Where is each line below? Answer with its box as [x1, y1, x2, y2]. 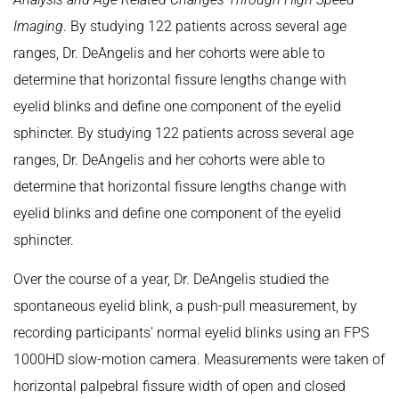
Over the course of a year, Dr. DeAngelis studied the [13, 271, 329, 289]
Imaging [13, 17, 63, 35]
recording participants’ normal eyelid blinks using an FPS [13, 324, 369, 342]
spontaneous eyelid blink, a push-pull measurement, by [13, 297, 357, 315]
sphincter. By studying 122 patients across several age [13, 124, 354, 142]
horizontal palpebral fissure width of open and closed [13, 378, 346, 395]
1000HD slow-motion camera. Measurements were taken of [13, 351, 385, 369]
